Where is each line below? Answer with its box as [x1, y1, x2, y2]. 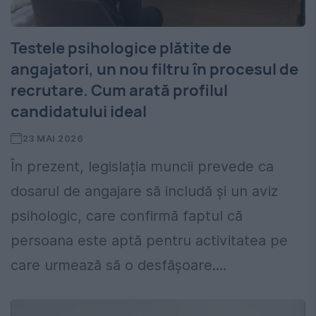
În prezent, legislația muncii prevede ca [11, 158, 274, 176]
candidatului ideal [11, 101, 147, 123]
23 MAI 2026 [22, 133, 84, 145]
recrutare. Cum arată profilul [11, 80, 228, 102]
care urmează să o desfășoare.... [11, 257, 226, 274]
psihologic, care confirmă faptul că [11, 207, 243, 225]
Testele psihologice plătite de [11, 37, 231, 59]
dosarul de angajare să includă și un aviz [11, 183, 278, 200]
